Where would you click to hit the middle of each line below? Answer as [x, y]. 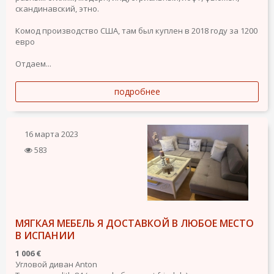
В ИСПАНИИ [45, 235]
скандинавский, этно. [57, 8]
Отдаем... [33, 63]
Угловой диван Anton [56, 264]
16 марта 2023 [51, 134]
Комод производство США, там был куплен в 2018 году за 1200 [136, 30]
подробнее [137, 91]
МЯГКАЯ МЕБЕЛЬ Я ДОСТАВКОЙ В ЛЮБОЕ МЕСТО [135, 223]
